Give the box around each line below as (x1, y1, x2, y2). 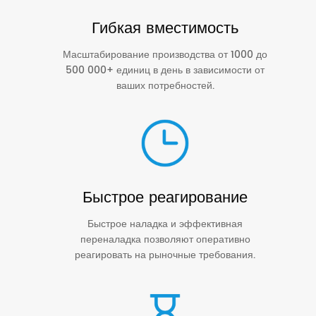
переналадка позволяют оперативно (80, 231, 250, 248)
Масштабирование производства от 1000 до (63, 46, 267, 63)
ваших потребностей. (116, 77, 214, 94)
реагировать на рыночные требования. (75, 246, 255, 263)
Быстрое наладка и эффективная (87, 215, 243, 232)
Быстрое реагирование (83, 184, 248, 211)
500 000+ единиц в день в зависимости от (66, 61, 265, 78)
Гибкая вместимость (92, 15, 238, 42)
